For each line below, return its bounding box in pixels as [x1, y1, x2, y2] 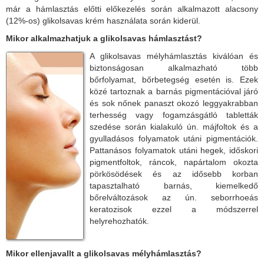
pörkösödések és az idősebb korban [90, 169, 258, 179]
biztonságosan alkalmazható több [90, 62, 258, 72]
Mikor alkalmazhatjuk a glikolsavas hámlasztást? [6, 33, 202, 43]
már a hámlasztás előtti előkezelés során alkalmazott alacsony [6, 4, 258, 14]
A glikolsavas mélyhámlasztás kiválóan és [90, 51, 258, 61]
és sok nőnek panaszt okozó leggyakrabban [90, 98, 258, 108]
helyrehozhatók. [90, 216, 149, 226]
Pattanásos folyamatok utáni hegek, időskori [90, 145, 258, 155]
